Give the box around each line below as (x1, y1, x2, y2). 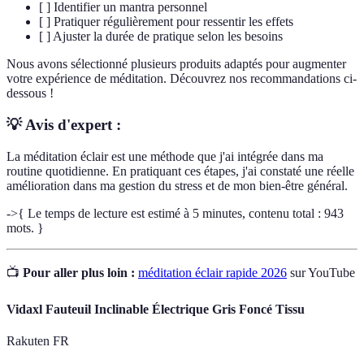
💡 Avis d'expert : (6, 115, 121, 133)
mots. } (6, 220, 44, 235)
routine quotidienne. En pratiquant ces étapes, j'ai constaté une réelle (6, 163, 354, 178)
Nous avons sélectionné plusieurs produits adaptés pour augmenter (6, 57, 346, 71)
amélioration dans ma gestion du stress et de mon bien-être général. (6, 178, 348, 193)
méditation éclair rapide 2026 (138, 265, 287, 279)
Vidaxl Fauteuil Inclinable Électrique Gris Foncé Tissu (6, 301, 305, 316)
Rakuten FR (6, 334, 69, 349)
